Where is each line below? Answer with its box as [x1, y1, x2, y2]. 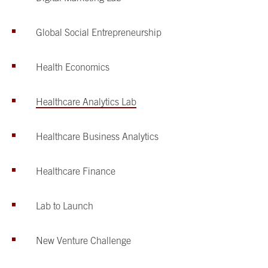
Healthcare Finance [36, 165, 115, 176]
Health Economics [36, 61, 109, 72]
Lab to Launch [36, 200, 93, 211]
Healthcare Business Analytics [36, 130, 161, 142]
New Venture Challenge [36, 234, 131, 246]
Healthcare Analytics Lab [36, 96, 136, 107]
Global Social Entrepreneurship [36, 26, 162, 38]
